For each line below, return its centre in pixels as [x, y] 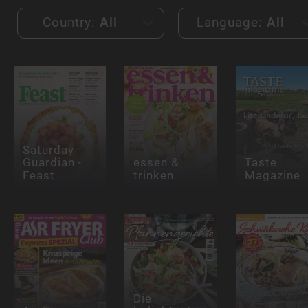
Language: [232, 23]
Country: [71, 23]
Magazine [272, 175]
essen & [156, 163]
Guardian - [52, 163]
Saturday [48, 150]
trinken [154, 175]
